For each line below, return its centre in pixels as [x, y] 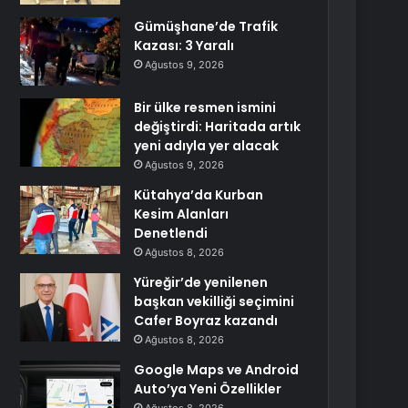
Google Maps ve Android [217, 370]
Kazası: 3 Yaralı [184, 46]
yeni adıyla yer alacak [207, 146]
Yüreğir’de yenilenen [201, 282]
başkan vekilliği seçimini [214, 301]
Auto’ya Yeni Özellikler [208, 389]
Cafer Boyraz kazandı [206, 321]
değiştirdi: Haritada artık [218, 127]
